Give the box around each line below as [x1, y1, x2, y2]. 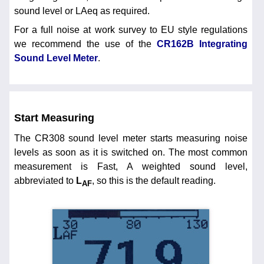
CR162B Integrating [157, 39, 247, 49]
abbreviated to [14, 176, 76, 186]
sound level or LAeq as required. [14, 6, 150, 16]
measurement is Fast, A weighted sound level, [14, 161, 247, 172]
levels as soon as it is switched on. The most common [14, 147, 247, 158]
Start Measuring [14, 111, 94, 124]
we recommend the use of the [14, 39, 157, 49]
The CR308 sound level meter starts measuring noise [14, 133, 247, 144]
